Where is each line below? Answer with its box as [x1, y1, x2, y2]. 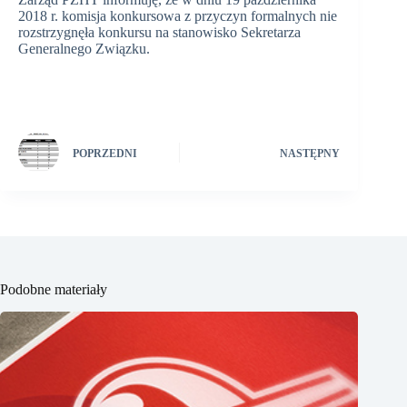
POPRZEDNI [73, 146, 137, 160]
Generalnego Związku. [18, 41, 150, 57]
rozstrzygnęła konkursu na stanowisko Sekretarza [18, 25, 301, 41]
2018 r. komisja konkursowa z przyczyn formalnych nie [18, 8, 337, 25]
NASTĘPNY [280, 146, 341, 160]
